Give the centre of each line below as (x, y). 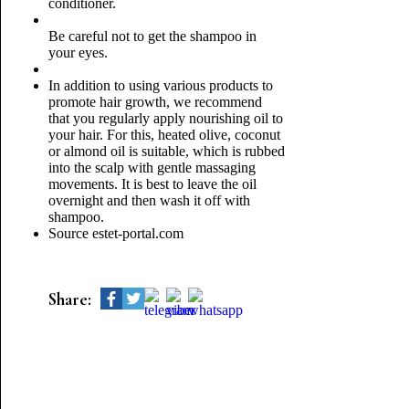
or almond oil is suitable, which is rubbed (166, 151)
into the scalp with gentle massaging (152, 168)
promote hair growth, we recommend (155, 102)
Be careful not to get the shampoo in (152, 36)
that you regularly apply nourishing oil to (165, 118)
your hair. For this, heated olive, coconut (164, 135)
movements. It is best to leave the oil (152, 184)
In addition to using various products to (160, 85)
